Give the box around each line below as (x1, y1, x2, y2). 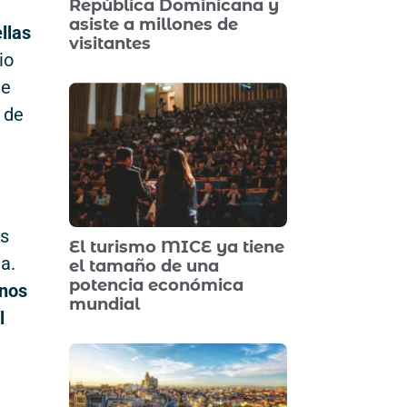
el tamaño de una (69, 255, 219, 276)
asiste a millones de (69, 15, 238, 35)
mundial (69, 293, 140, 314)
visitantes (69, 34, 151, 55)
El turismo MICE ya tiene (69, 236, 284, 257)
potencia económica (69, 274, 243, 295)
